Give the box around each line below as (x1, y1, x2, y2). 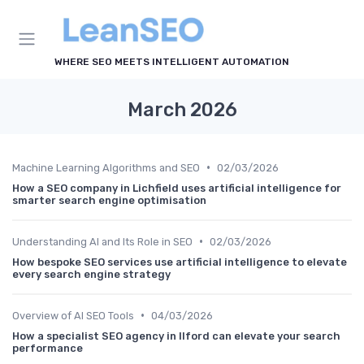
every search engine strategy (12, 267, 171, 280)
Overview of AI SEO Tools (12, 309, 134, 322)
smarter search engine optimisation (12, 193, 206, 206)
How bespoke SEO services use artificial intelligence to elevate (12, 255, 347, 268)
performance (12, 341, 83, 354)
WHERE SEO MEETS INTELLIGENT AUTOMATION (54, 55, 289, 67)
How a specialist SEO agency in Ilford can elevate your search (12, 329, 340, 342)
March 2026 (127, 97, 237, 121)
